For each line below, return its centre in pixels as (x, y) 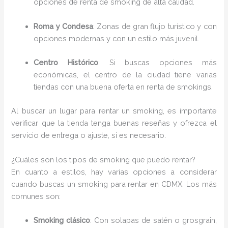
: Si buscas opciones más (157, 62)
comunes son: (36, 196)
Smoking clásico (62, 220)
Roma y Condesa (63, 26)
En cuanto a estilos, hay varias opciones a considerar (114, 172)
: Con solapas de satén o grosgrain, (153, 220)
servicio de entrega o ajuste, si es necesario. (89, 135)
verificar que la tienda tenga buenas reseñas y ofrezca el (114, 123)
